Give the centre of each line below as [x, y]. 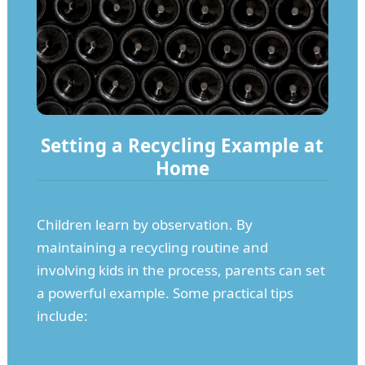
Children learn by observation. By [144, 224]
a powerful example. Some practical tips [165, 292]
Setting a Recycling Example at [182, 145]
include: [62, 315]
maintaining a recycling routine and [152, 247]
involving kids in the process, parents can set [180, 270]
